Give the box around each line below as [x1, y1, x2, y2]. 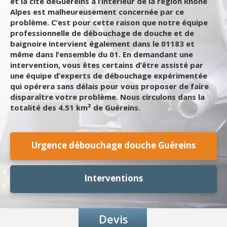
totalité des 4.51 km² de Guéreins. [10, 102, 140, 112]
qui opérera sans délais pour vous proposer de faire [10, 81, 209, 91]
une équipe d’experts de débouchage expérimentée [10, 70, 207, 81]
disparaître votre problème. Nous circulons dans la [10, 92, 205, 102]
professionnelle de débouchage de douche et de [10, 28, 194, 38]
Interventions [84, 172, 143, 184]
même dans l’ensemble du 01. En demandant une [10, 49, 193, 59]
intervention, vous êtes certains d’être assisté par [10, 60, 203, 70]
